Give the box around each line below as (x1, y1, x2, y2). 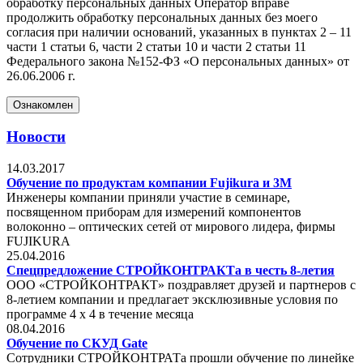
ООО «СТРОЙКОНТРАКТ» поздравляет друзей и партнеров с (6, 278, 356, 293)
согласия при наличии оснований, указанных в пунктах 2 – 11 (6, 24, 352, 39)
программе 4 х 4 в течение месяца (6, 307, 194, 322)
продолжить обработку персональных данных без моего (6, 10, 318, 24)
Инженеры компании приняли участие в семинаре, (6, 190, 290, 205)
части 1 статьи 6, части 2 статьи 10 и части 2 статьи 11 (6, 39, 306, 53)
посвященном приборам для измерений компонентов (6, 205, 301, 220)
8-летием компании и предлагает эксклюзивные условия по (6, 293, 338, 307)
